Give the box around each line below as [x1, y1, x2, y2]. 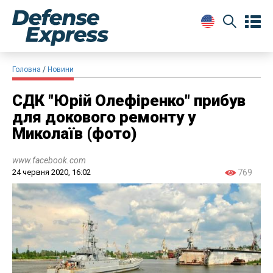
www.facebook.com [12, 155, 86, 165]
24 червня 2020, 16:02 [12, 167, 91, 177]
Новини [48, 65, 74, 74]
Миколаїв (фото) [12, 124, 137, 143]
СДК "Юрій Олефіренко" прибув [12, 91, 246, 110]
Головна [12, 65, 41, 74]
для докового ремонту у [12, 107, 196, 126]
